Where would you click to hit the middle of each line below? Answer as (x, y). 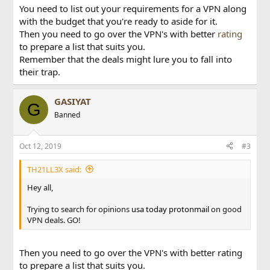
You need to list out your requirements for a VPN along (133, 8)
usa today (149, 209)
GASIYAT (73, 101)
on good (226, 209)
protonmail (189, 209)
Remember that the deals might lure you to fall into (126, 59)
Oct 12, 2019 (41, 146)
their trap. (40, 72)
